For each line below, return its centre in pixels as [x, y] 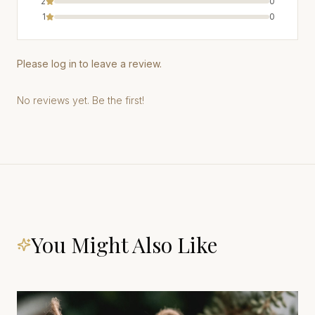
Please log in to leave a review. [89, 64]
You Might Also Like [124, 245]
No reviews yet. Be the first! [81, 101]
